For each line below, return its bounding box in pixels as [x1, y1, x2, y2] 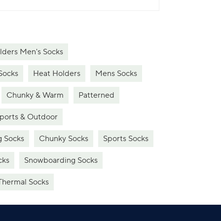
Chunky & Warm [6, 90, 64, 100]
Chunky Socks [39, 133, 88, 144]
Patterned [78, 90, 114, 100]
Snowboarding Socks [24, 155, 98, 165]
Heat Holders [33, 68, 80, 78]
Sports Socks [103, 133, 148, 144]
